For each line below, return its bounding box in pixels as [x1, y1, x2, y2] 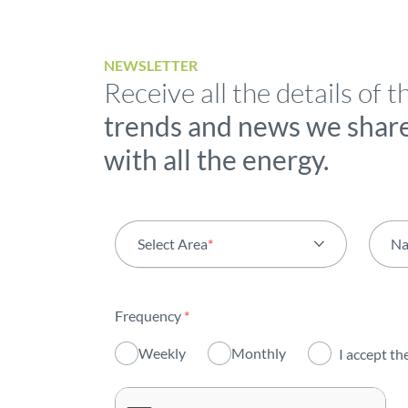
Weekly [138, 344, 187, 362]
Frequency [115, 307, 185, 324]
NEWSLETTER [104, 56, 199, 74]
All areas [150, 285, 205, 302]
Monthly [231, 344, 287, 362]
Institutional [150, 362, 229, 379]
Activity [150, 323, 200, 341]
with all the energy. [104, 143, 330, 176]
